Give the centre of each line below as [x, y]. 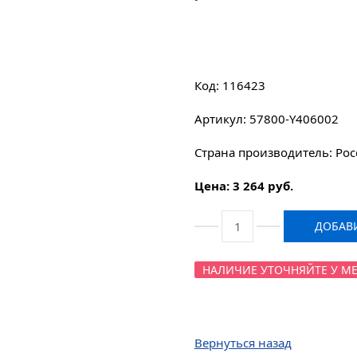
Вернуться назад [243, 343]
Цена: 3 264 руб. [244, 186]
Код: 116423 [230, 85]
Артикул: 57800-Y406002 [267, 119]
